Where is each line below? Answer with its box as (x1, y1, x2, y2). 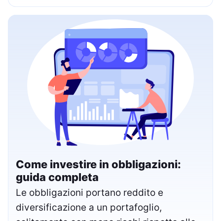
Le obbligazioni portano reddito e (16, 187, 163, 199)
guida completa (16, 171, 99, 184)
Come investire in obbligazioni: (16, 158, 181, 171)
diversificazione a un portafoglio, (16, 202, 162, 214)
